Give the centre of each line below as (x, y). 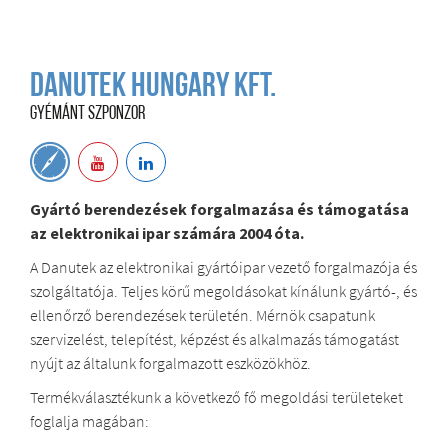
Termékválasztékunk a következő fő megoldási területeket (216, 396)
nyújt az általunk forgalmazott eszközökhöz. (170, 362)
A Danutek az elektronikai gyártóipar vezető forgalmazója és (223, 266)
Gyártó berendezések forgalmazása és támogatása (219, 208)
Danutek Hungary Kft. (153, 87)
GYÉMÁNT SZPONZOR (87, 114)
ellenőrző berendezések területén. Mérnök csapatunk (202, 314)
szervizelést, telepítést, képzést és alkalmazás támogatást (214, 338)
